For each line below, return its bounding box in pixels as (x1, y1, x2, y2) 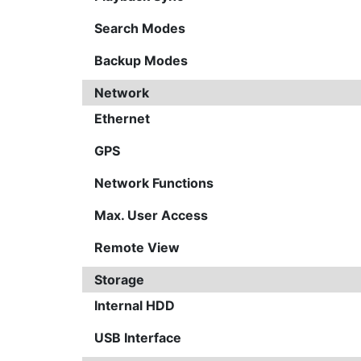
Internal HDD (94, 297, 175, 313)
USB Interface (94, 329, 181, 346)
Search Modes (94, 19, 185, 36)
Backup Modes (94, 52, 188, 68)
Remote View (94, 239, 180, 255)
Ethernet (94, 110, 150, 127)
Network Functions (94, 174, 214, 191)
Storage (94, 271, 144, 288)
